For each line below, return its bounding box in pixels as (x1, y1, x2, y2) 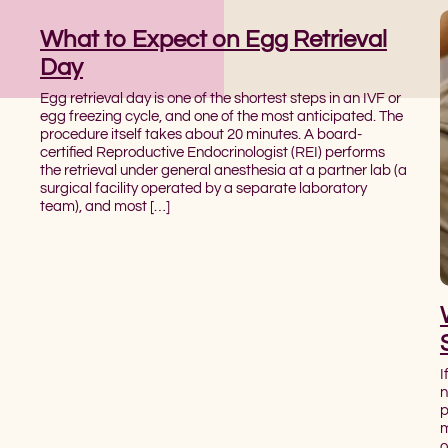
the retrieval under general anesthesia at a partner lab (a (39, 163, 407, 178)
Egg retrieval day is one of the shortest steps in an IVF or (39, 91, 401, 106)
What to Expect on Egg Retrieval (39, 27, 387, 52)
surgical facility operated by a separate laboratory (39, 181, 367, 196)
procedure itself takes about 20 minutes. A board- (39, 127, 362, 142)
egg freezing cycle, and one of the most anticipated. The (39, 109, 403, 124)
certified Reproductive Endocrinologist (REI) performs (39, 145, 385, 160)
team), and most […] (39, 199, 170, 214)
